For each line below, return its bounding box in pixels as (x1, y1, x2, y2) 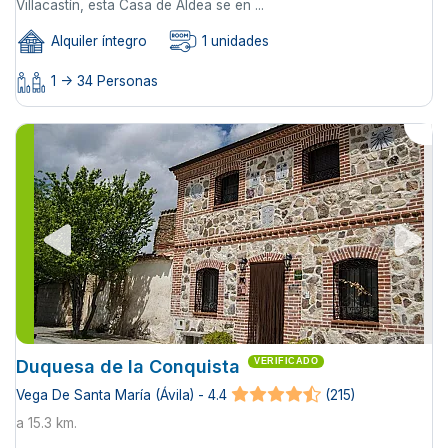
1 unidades (198, 33, 269, 50)
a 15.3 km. (16, 414, 77, 431)
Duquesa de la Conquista (16, 355, 240, 377)
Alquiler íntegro (47, 33, 147, 50)
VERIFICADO (254, 355, 318, 366)
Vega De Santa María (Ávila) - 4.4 (16, 386, 227, 403)
